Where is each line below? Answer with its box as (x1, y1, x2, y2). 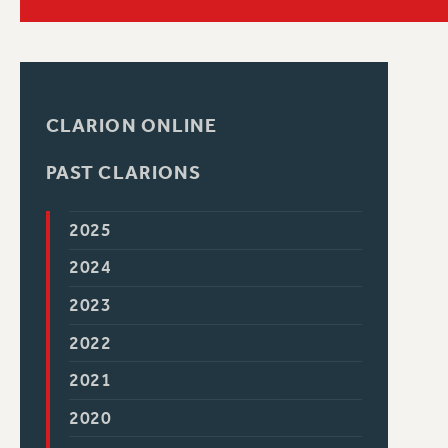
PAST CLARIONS (45, 162, 202, 185)
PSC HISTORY (284, 22, 355, 36)
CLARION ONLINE (45, 114, 218, 137)
